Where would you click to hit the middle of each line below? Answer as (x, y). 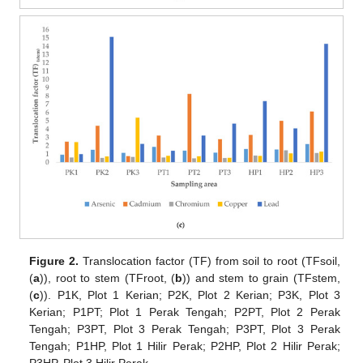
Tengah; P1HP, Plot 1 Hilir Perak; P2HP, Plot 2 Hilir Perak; (185, 346)
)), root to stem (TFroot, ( (108, 278)
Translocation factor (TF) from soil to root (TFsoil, (209, 261)
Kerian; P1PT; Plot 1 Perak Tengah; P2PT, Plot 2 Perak (185, 312)
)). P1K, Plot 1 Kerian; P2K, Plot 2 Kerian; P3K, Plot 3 (190, 295)
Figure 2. (54, 261)
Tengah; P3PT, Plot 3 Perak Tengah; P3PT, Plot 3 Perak (185, 329)
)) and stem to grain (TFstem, (261, 278)
